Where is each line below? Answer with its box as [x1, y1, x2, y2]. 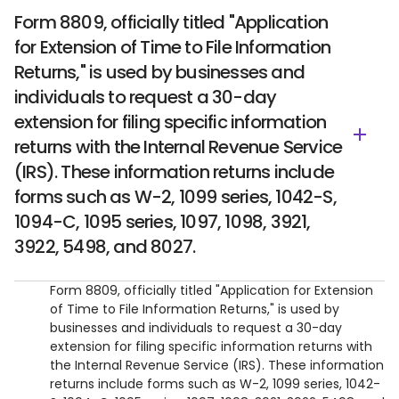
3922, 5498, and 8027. [14, 234, 196, 259]
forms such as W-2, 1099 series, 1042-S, [14, 184, 337, 209]
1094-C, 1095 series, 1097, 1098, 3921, [14, 209, 311, 234]
